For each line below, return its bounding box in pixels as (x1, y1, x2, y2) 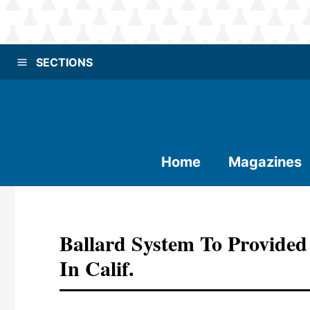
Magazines (228, 154, 302, 170)
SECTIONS (36, 55, 93, 69)
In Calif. (60, 253, 134, 283)
